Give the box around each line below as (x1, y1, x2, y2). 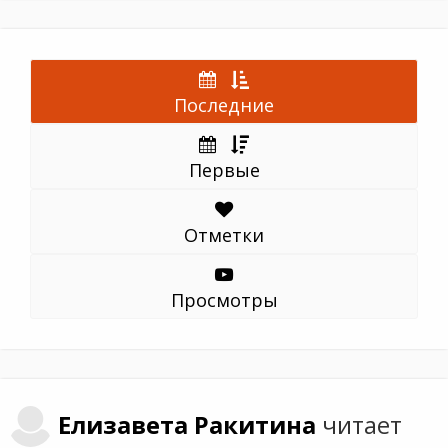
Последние (174, 92, 274, 117)
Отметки (184, 222, 264, 247)
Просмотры (170, 287, 278, 312)
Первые (188, 157, 260, 182)
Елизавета (58, 409, 189, 442)
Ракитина (194, 409, 317, 442)
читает (316, 409, 403, 442)
